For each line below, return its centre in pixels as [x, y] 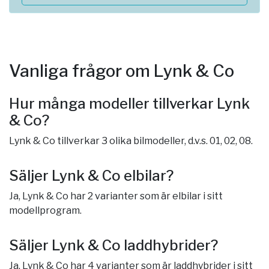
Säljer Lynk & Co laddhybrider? [113, 245]
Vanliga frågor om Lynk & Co [122, 71]
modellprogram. [45, 210]
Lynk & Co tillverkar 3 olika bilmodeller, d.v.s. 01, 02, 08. [131, 141]
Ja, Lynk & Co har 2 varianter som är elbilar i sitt [116, 196]
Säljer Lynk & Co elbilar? [91, 176]
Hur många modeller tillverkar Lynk [129, 104]
